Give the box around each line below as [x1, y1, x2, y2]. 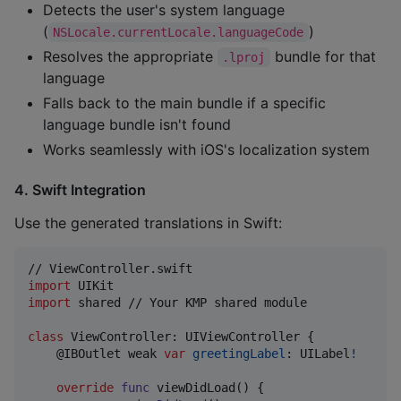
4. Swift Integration [14, 180, 146, 199]
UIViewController [185, 328, 300, 344]
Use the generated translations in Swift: [14, 213, 282, 232]
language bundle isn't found [43, 115, 231, 134]
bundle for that [269, 47, 380, 66]
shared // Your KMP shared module [71, 294, 307, 310]
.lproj [222, 50, 266, 65]
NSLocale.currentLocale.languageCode [53, 25, 304, 40]
